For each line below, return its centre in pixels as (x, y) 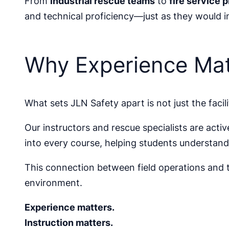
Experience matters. (70, 207)
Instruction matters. (69, 222)
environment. (53, 182)
